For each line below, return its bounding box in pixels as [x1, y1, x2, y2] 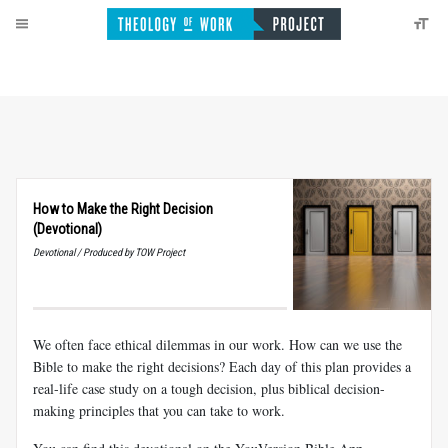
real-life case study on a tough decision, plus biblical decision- [33, 378, 385, 398]
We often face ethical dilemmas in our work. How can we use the [33, 334, 402, 354]
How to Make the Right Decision [33, 201, 213, 217]
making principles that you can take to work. [33, 400, 285, 420]
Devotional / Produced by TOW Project [33, 246, 185, 259]
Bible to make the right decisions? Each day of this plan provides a [33, 356, 411, 376]
